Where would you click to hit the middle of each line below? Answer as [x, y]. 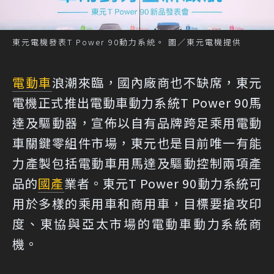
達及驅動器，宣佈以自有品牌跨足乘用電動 [137, 123]
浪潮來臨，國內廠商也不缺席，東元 [157, 83]
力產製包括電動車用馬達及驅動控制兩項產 [137, 163]
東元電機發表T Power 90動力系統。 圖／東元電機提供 [127, 42]
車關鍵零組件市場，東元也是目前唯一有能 [137, 143]
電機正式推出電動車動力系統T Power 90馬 [137, 103]
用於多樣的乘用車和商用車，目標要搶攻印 [137, 204]
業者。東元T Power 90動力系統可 [163, 183]
